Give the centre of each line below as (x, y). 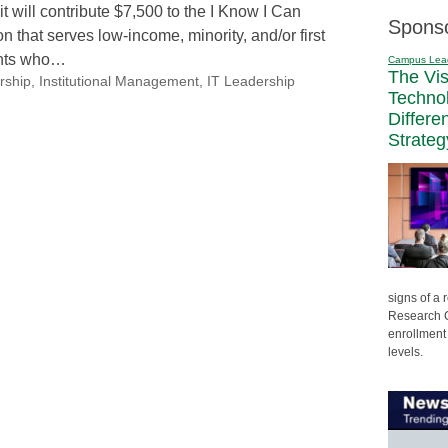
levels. (405, 351)
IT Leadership (250, 81)
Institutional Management (118, 81)
